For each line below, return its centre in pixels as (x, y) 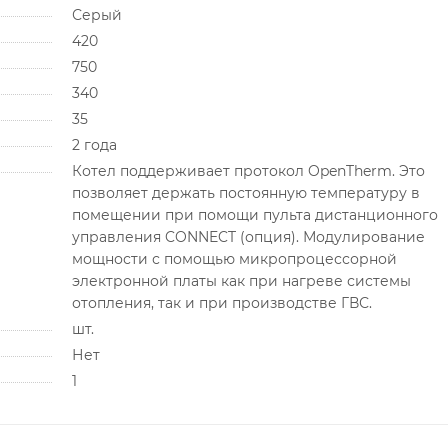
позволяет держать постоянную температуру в (245, 192)
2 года (94, 144)
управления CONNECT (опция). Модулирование (248, 236)
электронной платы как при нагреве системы (241, 280)
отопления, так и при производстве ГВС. (221, 302)
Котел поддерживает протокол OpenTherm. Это (248, 170)
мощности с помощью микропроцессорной (234, 258)
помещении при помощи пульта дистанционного (254, 214)
